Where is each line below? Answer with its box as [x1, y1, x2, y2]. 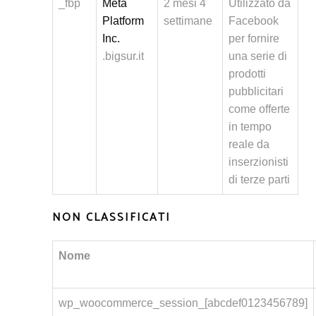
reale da [229, 138, 269, 150]
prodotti [229, 68, 266, 80]
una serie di [229, 50, 287, 62]
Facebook [229, 15, 279, 27]
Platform [102, 15, 144, 27]
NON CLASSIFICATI [52, 208, 171, 227]
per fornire [229, 32, 279, 44]
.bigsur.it [102, 50, 144, 62]
